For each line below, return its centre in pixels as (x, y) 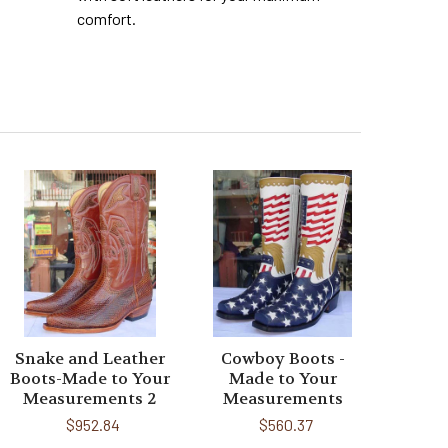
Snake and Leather (89, 358)
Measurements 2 (90, 398)
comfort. (107, 18)
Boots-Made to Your (89, 378)
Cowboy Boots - (282, 358)
